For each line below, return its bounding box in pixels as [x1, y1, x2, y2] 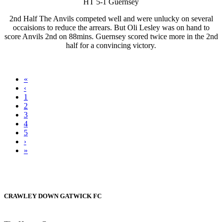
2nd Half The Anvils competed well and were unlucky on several [9, 14, 213, 23]
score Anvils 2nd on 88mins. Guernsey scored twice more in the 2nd [4, 32, 218, 41]
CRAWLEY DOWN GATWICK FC [4, 192, 102, 200]
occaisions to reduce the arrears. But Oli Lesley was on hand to [12, 23, 210, 32]
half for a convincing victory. [66, 41, 156, 50]
